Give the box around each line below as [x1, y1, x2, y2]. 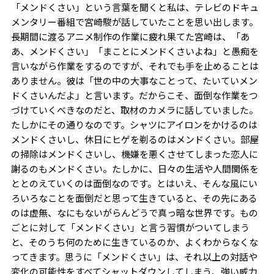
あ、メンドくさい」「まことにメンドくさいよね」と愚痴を [10, 45, 259, 57]
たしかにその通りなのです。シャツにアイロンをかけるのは [10, 118, 257, 131]
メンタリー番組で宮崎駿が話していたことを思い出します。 [10, 15, 258, 28]
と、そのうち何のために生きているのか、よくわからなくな [10, 235, 258, 248]
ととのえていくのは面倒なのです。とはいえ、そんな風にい [10, 177, 257, 190]
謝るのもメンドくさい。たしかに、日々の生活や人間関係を [10, 162, 259, 175]
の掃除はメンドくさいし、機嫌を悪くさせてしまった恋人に [10, 147, 258, 160]
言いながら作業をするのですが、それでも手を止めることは [10, 59, 259, 72]
